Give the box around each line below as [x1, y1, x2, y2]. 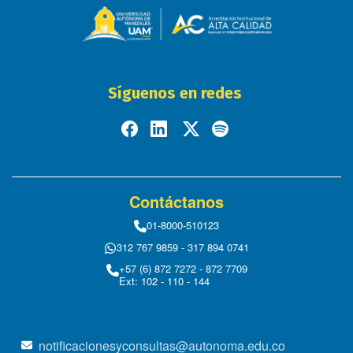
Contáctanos [129, 189, 224, 213]
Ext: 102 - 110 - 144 [118, 273, 210, 288]
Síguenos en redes [107, 83, 246, 102]
